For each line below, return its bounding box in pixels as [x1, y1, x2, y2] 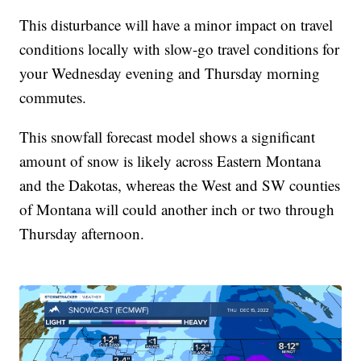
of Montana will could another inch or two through [19, 198, 335, 219]
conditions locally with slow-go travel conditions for [19, 38, 340, 59]
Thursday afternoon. [19, 222, 145, 243]
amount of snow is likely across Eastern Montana [19, 150, 322, 171]
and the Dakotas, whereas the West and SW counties [19, 174, 341, 195]
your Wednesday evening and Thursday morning [19, 62, 321, 83]
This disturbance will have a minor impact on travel [19, 14, 334, 35]
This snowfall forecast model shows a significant [19, 126, 316, 147]
